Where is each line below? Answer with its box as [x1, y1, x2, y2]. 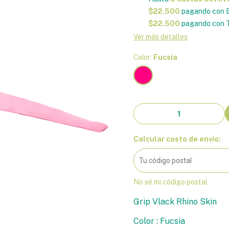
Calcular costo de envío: [133, 135, 221, 143]
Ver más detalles [133, 33, 188, 41]
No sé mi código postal [133, 178, 208, 186]
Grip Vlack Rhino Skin [133, 197, 217, 207]
